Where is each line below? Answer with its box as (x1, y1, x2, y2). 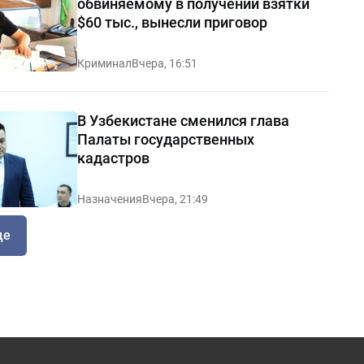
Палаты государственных (76, 130, 254, 148)
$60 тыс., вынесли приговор (76, 13, 267, 31)
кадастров (76, 149, 149, 167)
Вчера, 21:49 (141, 193, 208, 206)
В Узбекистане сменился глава (76, 111, 289, 129)
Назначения (76, 193, 142, 206)
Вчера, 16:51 (131, 56, 197, 70)
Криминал (76, 56, 132, 70)
